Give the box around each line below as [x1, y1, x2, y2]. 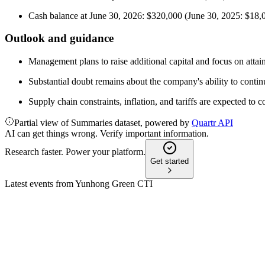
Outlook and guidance [5, 32, 114, 45]
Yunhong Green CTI [75, 179, 153, 189]
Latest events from [5, 179, 75, 189]
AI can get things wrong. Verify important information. [5, 128, 209, 139]
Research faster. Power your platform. [5, 147, 146, 157]
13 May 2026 [28, 247, 79, 258]
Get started [150, 157, 189, 166]
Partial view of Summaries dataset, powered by [14, 118, 192, 128]
